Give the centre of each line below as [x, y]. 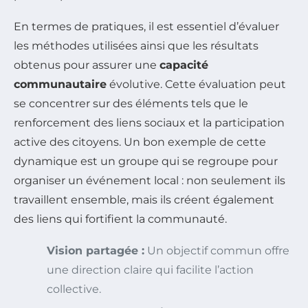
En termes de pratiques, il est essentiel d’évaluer [146, 27]
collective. [74, 289]
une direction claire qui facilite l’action [150, 270]
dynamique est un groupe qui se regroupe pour [146, 162]
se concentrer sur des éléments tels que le [131, 104]
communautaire [60, 85]
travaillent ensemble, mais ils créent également [144, 200]
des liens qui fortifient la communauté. [120, 219]
